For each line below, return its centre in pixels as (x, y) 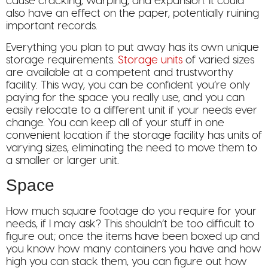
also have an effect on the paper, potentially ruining (133, 13)
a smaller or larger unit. (63, 160)
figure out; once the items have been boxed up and (133, 236)
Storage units (149, 60)
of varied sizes (218, 60)
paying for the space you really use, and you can (125, 98)
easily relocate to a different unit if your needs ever (132, 110)
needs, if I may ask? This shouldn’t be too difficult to (130, 224)
